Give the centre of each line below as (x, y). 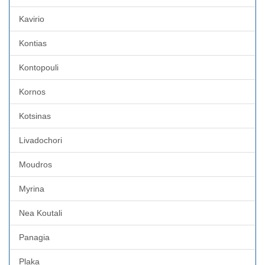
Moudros (35, 164)
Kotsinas (35, 116)
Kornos (32, 91)
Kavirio (32, 19)
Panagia (34, 237)
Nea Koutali (41, 213)
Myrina (32, 188)
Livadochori (41, 140)
